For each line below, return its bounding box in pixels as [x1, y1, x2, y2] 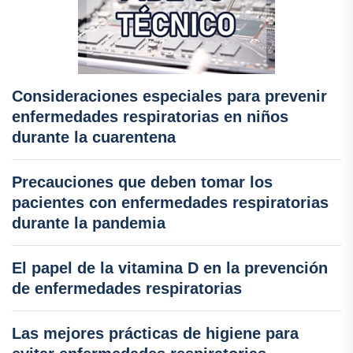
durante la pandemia [12, 214, 165, 232]
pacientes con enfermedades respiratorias [12, 193, 329, 211]
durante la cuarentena [12, 128, 176, 146]
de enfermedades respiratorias [12, 279, 242, 297]
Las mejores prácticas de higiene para [12, 324, 299, 342]
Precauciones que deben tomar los [12, 173, 273, 191]
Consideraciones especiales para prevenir [12, 87, 327, 105]
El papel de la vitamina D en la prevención [12, 258, 328, 277]
